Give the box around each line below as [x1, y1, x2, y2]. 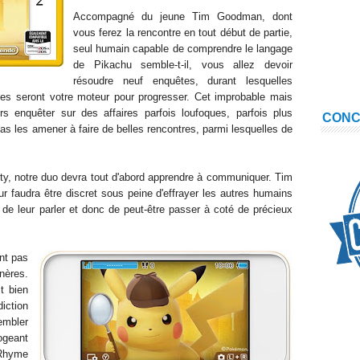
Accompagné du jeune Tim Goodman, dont [73, 10, 292, 22]
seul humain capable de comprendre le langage [73, 43, 292, 55]
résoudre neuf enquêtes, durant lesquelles [73, 75, 292, 87]
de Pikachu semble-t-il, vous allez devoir [73, 59, 292, 71]
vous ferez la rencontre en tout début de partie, [73, 27, 292, 39]
